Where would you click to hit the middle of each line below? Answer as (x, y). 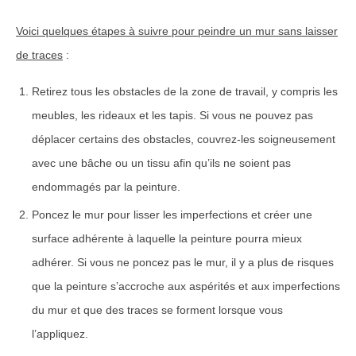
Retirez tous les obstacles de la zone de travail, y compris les (185, 91)
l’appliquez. (60, 333)
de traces (39, 54)
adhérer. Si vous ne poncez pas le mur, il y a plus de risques (183, 262)
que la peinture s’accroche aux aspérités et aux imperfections (186, 286)
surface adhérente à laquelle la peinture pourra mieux (167, 238)
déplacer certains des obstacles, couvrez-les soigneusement (184, 139)
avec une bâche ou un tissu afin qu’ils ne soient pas (161, 163)
